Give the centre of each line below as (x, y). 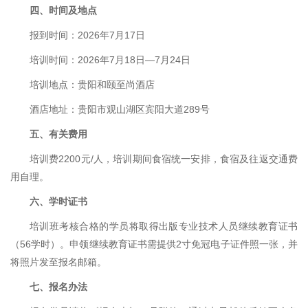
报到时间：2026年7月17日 (87, 35)
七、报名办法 (58, 287)
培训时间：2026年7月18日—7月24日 (110, 60)
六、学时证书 (58, 201)
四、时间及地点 (63, 10)
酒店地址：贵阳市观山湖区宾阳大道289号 (120, 109)
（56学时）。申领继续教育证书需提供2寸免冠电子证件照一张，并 (154, 244)
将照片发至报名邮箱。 (58, 262)
